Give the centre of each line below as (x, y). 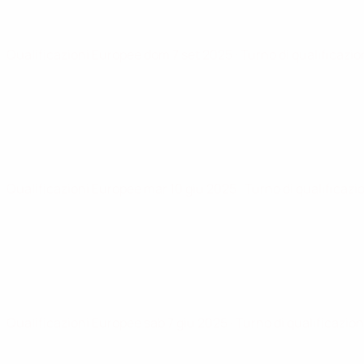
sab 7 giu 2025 (187, 323)
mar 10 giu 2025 (191, 188)
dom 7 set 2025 (189, 54)
